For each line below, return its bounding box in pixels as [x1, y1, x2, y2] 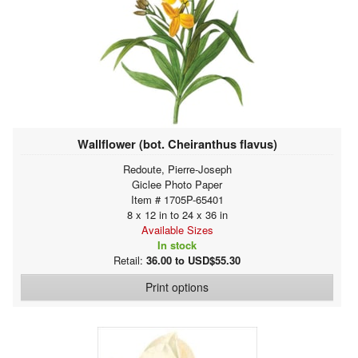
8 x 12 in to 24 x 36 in [126, 206, 228, 222]
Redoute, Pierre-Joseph [122, 161, 232, 177]
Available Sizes [141, 221, 213, 237]
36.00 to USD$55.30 [146, 252, 241, 268]
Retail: [113, 252, 146, 268]
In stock [157, 237, 197, 253]
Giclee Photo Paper [132, 176, 222, 192]
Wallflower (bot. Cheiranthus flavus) [77, 134, 277, 153]
